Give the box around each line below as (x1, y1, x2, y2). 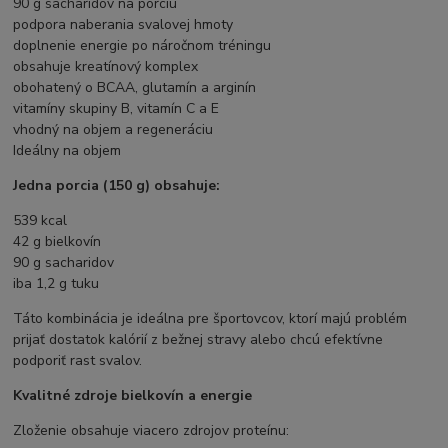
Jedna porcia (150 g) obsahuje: (13, 175, 221, 195)
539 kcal (13, 210, 68, 230)
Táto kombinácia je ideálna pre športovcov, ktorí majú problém (13, 308, 408, 328)
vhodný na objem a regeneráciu (13, 119, 214, 139)
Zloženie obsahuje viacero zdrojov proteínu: (13, 420, 290, 440)
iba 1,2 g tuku (13, 273, 100, 293)
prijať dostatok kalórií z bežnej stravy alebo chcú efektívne (13, 329, 384, 349)
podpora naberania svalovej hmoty (13, 14, 234, 34)
